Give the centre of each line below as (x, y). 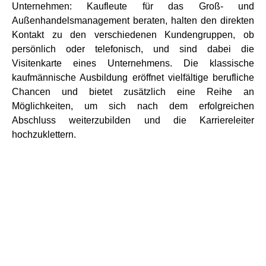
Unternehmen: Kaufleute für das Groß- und (133, 6)
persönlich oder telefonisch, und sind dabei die (133, 49)
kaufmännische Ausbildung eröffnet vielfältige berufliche (133, 77)
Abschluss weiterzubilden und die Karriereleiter (133, 120)
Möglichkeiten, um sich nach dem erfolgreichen (133, 106)
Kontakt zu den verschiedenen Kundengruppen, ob (133, 35)
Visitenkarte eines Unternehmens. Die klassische (133, 63)
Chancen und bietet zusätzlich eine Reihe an (133, 92)
